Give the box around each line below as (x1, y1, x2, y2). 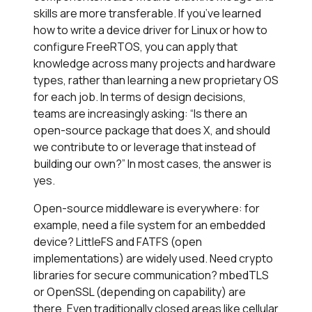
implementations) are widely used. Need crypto (33, 250, 273, 266)
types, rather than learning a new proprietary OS (33, 72, 279, 88)
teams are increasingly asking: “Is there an (33, 105, 247, 121)
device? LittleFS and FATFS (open (33, 233, 202, 249)
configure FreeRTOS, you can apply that (33, 38, 237, 54)
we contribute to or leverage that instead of (33, 139, 256, 155)
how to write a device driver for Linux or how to (33, 22, 267, 38)
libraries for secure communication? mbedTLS (33, 267, 269, 283)
